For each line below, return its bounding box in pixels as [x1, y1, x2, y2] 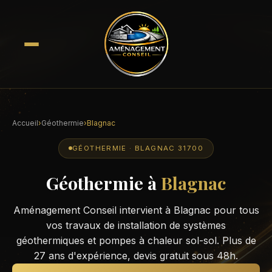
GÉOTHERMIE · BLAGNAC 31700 [72, 144, 203, 153]
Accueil [12, 118, 38, 127]
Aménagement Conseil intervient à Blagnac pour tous [13, 203, 259, 216]
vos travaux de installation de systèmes [46, 219, 226, 231]
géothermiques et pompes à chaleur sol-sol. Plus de [16, 234, 256, 246]
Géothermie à [46, 171, 161, 194]
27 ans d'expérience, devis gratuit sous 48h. [34, 249, 238, 262]
